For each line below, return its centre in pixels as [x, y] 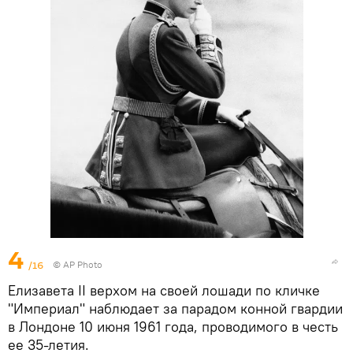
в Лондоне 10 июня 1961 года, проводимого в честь [173, 327]
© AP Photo [78, 265]
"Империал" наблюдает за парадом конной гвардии [175, 309]
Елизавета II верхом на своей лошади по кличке [164, 291]
